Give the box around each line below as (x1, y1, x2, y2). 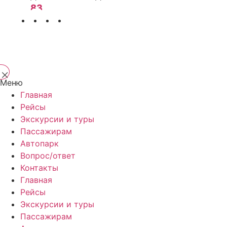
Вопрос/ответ (20, 150, 75, 161)
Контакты (20, 163, 58, 173)
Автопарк (20, 138, 59, 149)
